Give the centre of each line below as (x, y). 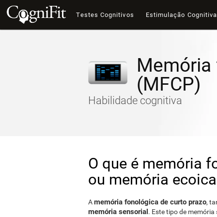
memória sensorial (118, 212)
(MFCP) (169, 84)
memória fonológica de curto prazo (150, 202)
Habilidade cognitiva (135, 100)
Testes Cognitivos (105, 15)
